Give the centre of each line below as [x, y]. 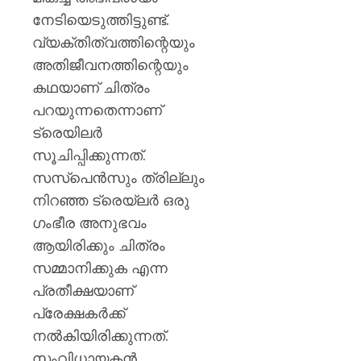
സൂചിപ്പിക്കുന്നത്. [89, 155]
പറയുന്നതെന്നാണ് [97, 110]
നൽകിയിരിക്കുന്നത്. [100, 335]
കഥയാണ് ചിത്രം [91, 87]
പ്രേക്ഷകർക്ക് [79, 313]
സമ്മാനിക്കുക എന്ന [100, 268]
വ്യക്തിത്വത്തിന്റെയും [114, 42]
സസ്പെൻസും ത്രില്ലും [118, 177]
